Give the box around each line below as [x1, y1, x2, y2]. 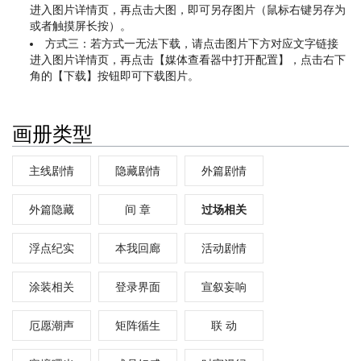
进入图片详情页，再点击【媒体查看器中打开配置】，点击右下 [30, 52, 346, 66]
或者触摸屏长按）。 [30, 19, 132, 33]
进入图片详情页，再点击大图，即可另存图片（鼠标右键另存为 [30, 3, 346, 17]
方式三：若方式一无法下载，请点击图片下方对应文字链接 [45, 36, 339, 50]
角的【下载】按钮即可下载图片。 [30, 68, 200, 82]
